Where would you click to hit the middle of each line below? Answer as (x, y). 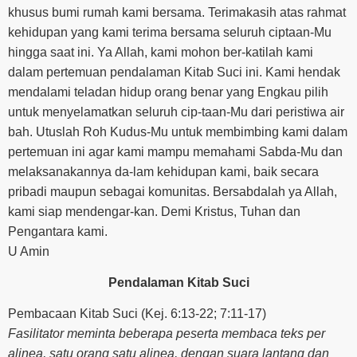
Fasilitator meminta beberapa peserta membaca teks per (167, 334)
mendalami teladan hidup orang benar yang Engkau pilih (168, 92)
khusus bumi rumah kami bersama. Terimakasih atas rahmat (177, 12)
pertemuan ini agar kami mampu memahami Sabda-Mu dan (175, 151)
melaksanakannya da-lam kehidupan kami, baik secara (163, 171)
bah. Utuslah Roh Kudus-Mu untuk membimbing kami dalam (178, 131)
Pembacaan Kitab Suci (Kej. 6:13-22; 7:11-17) (137, 314)
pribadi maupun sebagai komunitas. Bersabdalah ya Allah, (173, 191)
